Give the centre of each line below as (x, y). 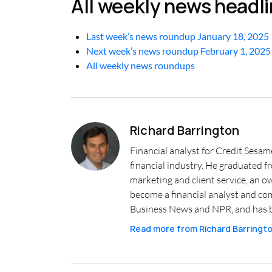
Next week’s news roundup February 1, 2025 (178, 50)
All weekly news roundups (141, 65)
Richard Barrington (185, 130)
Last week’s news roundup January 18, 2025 (178, 36)
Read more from (164, 228)
